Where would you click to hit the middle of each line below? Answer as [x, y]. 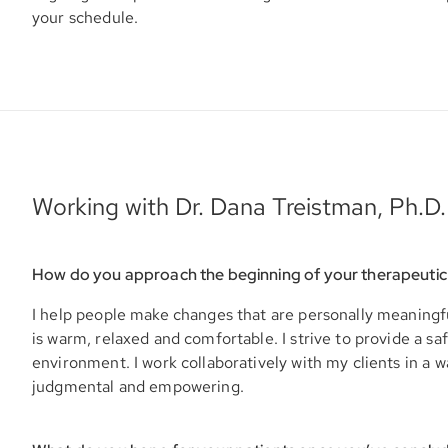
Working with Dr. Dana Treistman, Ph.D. [239, 206]
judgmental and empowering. [138, 386]
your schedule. [85, 17]
